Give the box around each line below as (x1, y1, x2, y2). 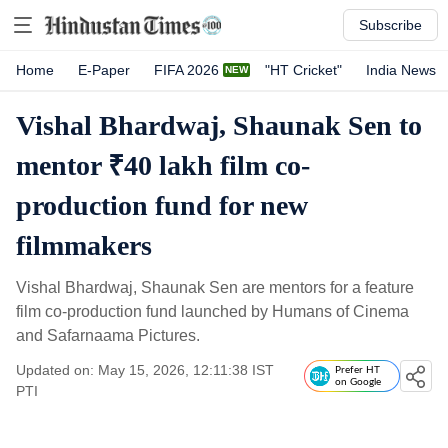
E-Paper (78, 62, 130, 78)
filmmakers (16, 230, 152, 261)
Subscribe (359, 17, 422, 33)
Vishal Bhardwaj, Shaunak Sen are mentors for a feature (16, 279, 414, 296)
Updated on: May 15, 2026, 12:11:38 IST (16, 362, 274, 378)
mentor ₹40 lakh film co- (16, 150, 310, 181)
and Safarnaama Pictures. (16, 327, 200, 344)
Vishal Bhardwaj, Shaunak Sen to (16, 110, 422, 141)
